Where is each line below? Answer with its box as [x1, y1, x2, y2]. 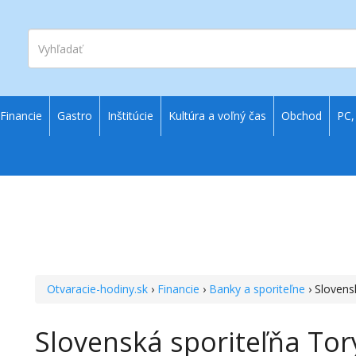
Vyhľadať [27, 28, 77, 43]
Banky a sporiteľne [209, 281, 306, 296]
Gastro [57, 108, 92, 123]
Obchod [281, 108, 322, 123]
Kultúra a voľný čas [168, 108, 266, 123]
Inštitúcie [107, 108, 153, 123]
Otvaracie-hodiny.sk [47, 281, 149, 296]
